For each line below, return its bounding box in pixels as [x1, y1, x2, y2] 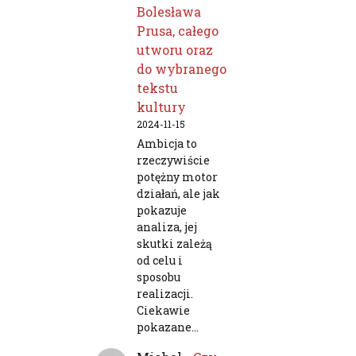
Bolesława [137, 3, 201, 21]
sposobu [137, 269, 180, 285]
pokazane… [137, 319, 199, 335]
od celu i [137, 253, 183, 269]
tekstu [137, 79, 178, 97]
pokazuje [137, 203, 187, 219]
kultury [137, 99, 186, 116]
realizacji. [137, 286, 193, 302]
